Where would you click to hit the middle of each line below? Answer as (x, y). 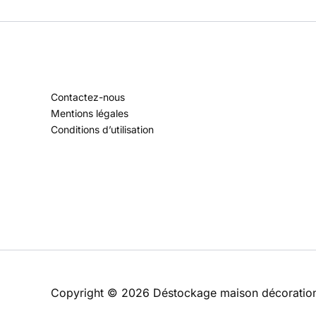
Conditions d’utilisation (102, 130)
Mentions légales (90, 114)
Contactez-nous (88, 97)
